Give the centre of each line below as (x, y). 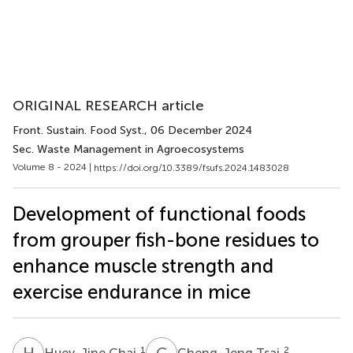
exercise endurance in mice (132, 292)
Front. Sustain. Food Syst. (78, 130)
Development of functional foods (159, 214)
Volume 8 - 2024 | (53, 167)
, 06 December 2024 (198, 130)
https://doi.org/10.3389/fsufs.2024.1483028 (191, 167)
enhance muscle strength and (143, 266)
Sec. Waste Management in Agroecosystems (128, 149)
